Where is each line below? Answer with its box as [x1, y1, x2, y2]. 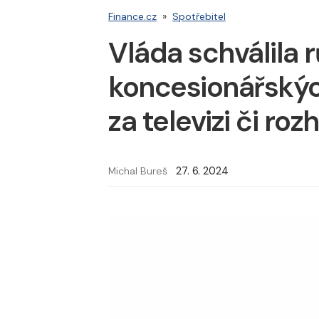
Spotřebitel [172, 10, 226, 23]
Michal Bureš [108, 164, 167, 178]
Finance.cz [108, 10, 157, 23]
